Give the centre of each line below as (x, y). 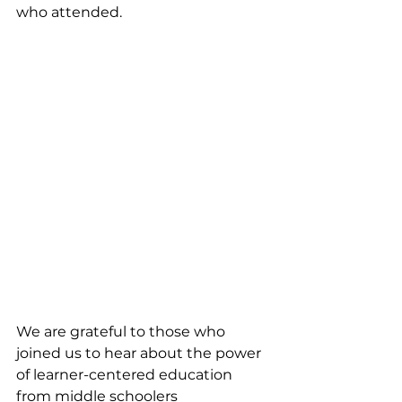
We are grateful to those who (122, 331)
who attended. (71, 13)
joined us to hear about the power (140, 353)
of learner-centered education (126, 374)
